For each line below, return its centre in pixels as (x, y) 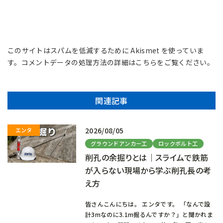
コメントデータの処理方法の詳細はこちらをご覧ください (114, 62)
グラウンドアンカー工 (119, 143)
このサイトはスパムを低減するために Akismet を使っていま (106, 51)
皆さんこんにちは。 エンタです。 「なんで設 (148, 204)
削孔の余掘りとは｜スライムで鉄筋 (147, 158)
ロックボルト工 (178, 143)
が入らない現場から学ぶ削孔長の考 (148, 170)
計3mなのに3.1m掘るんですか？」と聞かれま (149, 215)
